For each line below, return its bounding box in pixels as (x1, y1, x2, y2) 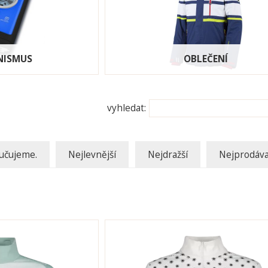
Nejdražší (147, 148, 188, 162)
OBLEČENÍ (184, 53, 229, 66)
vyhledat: (107, 102, 149, 115)
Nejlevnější (68, 148, 117, 162)
